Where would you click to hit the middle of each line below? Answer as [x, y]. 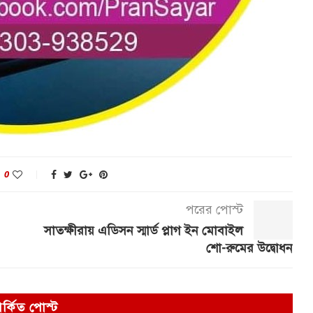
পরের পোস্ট [214, 209]
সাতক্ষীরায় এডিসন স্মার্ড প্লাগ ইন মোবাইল [143, 230]
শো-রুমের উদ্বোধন [249, 248]
